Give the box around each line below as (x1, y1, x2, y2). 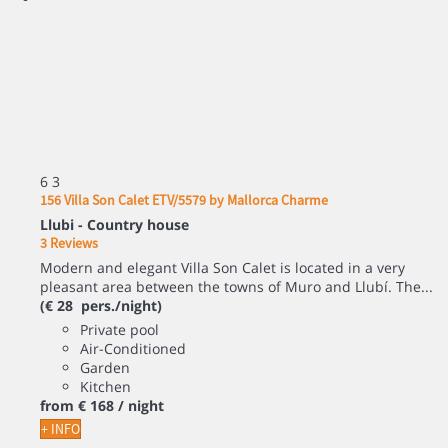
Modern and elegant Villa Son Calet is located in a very (40, 257, 405, 277)
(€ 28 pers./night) (40, 295, 162, 315)
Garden (80, 357, 130, 377)
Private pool (80, 319, 159, 339)
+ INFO (41, 419, 80, 438)
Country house (87, 214, 189, 234)
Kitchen (80, 376, 131, 396)
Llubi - (40, 214, 87, 234)
